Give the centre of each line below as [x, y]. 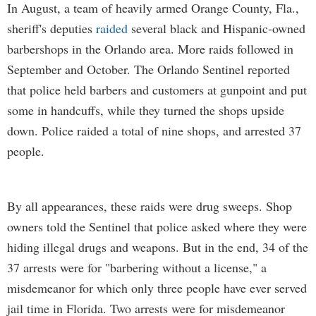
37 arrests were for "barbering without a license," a [137, 267]
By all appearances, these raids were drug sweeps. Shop [150, 206]
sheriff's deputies [51, 28]
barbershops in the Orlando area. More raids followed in [150, 49]
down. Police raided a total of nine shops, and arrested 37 [154, 130]
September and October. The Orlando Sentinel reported [148, 69]
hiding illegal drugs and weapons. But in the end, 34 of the [158, 247]
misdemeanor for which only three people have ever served [157, 288]
